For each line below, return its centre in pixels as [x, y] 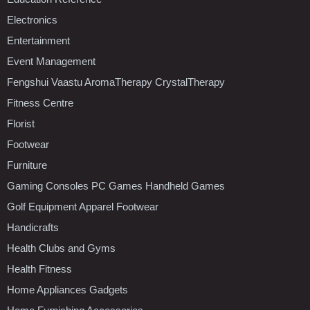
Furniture [27, 165]
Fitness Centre [40, 102]
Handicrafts [33, 227]
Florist [21, 123]
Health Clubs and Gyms [61, 248]
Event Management [51, 61]
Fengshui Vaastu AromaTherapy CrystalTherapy [116, 82]
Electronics [32, 19]
